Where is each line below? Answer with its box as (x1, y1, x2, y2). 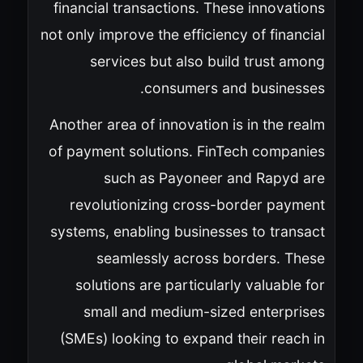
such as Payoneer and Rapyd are (103, 169, 325, 186)
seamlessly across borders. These (96, 249, 325, 267)
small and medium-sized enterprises (83, 302, 325, 320)
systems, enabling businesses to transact (49, 222, 325, 240)
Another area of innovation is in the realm (49, 115, 325, 133)
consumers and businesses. (143, 79, 325, 96)
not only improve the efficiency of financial (40, 25, 325, 43)
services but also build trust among (89, 52, 325, 70)
